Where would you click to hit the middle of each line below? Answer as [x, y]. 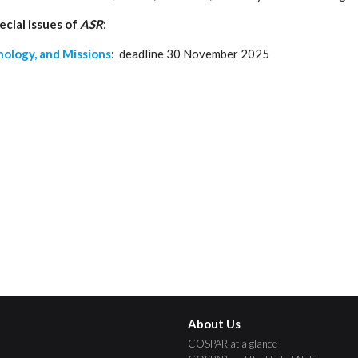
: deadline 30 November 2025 [190, 54]
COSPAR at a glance [233, 344]
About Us [215, 324]
